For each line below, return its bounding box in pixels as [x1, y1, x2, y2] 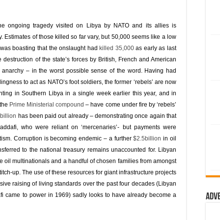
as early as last [134, 45, 177, 52]
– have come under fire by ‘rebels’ [84, 101, 176, 108]
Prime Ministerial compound [9, 101, 84, 108]
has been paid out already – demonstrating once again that [16, 112, 177, 119]
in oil [161, 135, 176, 142]
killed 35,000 [99, 45, 134, 52]
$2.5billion [133, 135, 162, 142]
